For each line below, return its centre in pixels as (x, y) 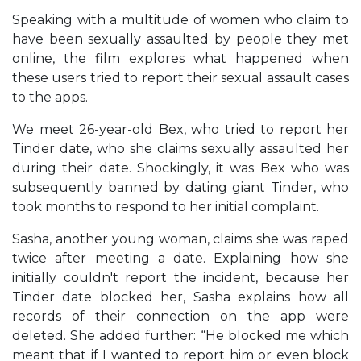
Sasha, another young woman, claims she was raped (180, 239)
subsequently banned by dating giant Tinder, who (180, 187)
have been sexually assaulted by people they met (180, 39)
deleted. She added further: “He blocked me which (180, 335)
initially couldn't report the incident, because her (180, 277)
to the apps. (50, 97)
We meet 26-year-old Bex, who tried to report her (180, 129)
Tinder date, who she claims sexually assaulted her (180, 148)
